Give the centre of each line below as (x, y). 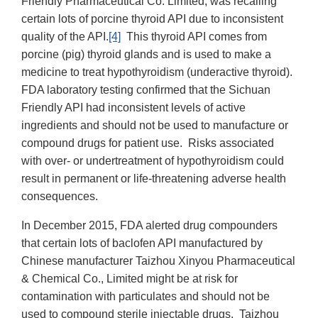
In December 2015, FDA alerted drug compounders (149, 225)
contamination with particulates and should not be (146, 296)
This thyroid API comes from (194, 36)
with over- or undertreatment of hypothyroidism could (153, 160)
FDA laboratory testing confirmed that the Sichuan (146, 89)
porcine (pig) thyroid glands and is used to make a (146, 54)
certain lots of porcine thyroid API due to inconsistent (152, 18)
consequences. (60, 196)
